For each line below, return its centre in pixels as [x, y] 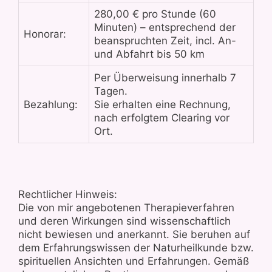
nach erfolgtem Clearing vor [162, 118]
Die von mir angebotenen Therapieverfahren [126, 208]
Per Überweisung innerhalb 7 [165, 78]
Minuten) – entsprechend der [165, 27]
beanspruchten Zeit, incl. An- [165, 41]
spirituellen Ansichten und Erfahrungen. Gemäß [134, 261]
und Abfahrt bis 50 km [149, 54]
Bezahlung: [51, 104]
